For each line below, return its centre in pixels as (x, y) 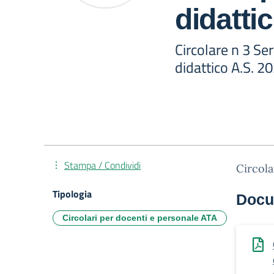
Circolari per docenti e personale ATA (140, 218)
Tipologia (72, 194)
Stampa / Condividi (102, 165)
